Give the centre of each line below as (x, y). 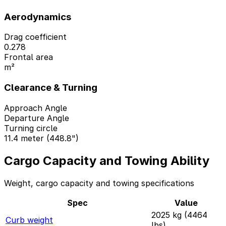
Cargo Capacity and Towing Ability (107, 160)
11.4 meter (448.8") (41, 138)
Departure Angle (37, 118)
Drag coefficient (35, 37)
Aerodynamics (38, 17)
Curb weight (29, 220)
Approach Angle (36, 108)
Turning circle (31, 128)
